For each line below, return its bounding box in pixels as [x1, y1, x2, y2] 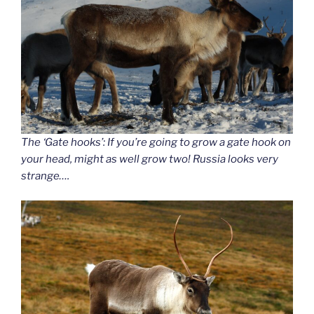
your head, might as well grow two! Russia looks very [21, 153, 278, 165]
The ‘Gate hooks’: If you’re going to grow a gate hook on [21, 136, 291, 149]
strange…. [21, 170, 69, 182]
